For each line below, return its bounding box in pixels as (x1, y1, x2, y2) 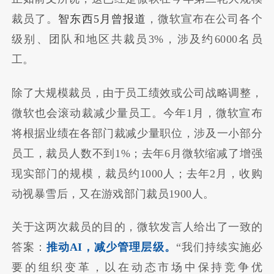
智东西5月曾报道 (58, 13, 146, 26)
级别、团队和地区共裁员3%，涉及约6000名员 (12, 33, 262, 46)
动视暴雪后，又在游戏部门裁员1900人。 (12, 187, 215, 200)
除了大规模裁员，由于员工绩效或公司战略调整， (12, 86, 262, 99)
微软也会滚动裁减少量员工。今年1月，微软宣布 (12, 106, 262, 119)
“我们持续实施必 (176, 241, 262, 254)
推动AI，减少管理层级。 (46, 241, 176, 254)
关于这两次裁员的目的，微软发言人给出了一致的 (12, 221, 262, 234)
